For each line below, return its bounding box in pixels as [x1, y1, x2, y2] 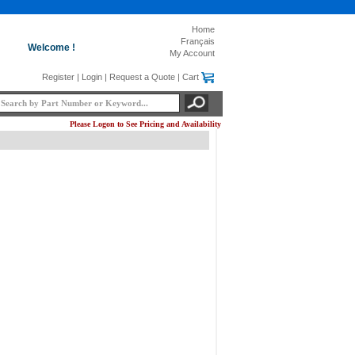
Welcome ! [27, 42, 75, 53]
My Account [170, 48, 215, 58]
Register [42, 72, 74, 82]
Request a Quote [109, 72, 175, 82]
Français [181, 36, 215, 46]
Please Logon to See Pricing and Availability [70, 120, 221, 128]
